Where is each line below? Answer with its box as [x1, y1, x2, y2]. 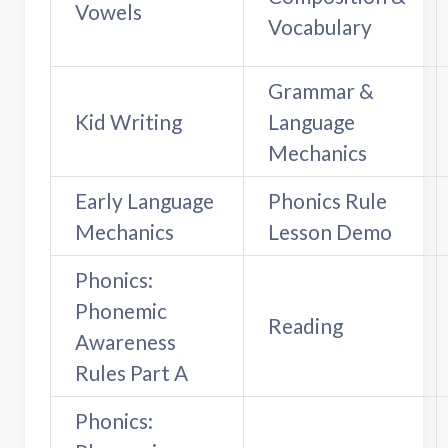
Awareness [75, 328, 176, 354]
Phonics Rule [268, 187, 387, 213]
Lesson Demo [268, 218, 392, 244]
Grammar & [268, 77, 374, 103]
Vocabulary [268, 13, 372, 39]
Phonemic [75, 297, 167, 323]
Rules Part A [75, 359, 188, 385]
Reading [268, 312, 343, 338]
